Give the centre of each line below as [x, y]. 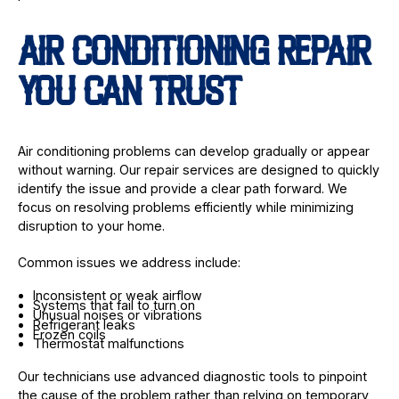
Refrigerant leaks [84, 324]
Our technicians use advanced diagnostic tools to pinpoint [192, 376]
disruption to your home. [91, 225]
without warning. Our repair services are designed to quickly [198, 169]
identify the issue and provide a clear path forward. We [182, 188]
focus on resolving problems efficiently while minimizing [185, 207]
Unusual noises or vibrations [117, 314]
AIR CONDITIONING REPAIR [194, 56]
